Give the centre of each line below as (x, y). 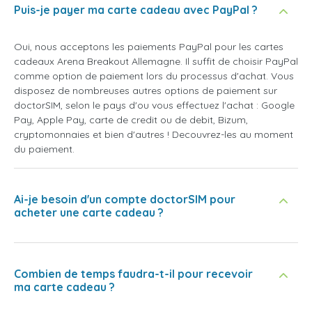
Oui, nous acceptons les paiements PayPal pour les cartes (149, 47)
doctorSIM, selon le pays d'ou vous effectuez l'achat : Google (154, 106)
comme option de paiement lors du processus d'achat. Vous (154, 76)
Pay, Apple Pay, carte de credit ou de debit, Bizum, (131, 120)
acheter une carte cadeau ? (89, 213)
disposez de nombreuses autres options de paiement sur (146, 91)
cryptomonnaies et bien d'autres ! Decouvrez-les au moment (154, 135)
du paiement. (44, 149)
